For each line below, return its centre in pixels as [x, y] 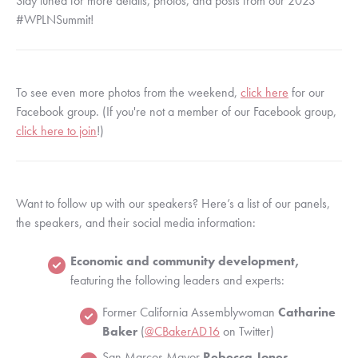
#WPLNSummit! [55, 19]
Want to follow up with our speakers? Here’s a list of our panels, [173, 203]
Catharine [307, 312]
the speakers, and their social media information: [136, 222]
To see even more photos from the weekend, [128, 92]
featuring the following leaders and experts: [177, 280]
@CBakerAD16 [182, 331]
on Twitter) [247, 331]
